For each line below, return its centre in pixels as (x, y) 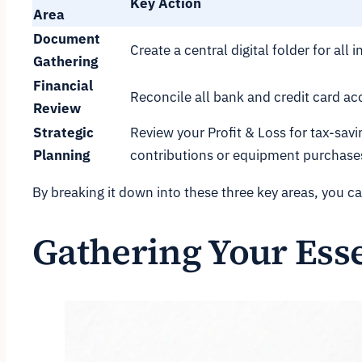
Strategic (63, 132)
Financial (63, 85)
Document (67, 38)
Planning (61, 155)
